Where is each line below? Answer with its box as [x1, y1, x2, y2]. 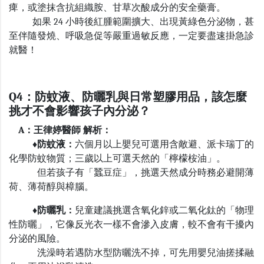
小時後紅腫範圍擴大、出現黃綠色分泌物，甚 [65, 16, 254, 28]
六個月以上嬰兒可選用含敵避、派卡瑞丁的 [75, 139, 254, 150]
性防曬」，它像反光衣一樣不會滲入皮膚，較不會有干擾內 [9, 219, 254, 230]
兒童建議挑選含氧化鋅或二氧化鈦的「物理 [75, 205, 254, 216]
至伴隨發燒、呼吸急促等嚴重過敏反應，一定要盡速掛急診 [9, 31, 254, 42]
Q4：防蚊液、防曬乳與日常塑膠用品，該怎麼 [9, 90, 247, 104]
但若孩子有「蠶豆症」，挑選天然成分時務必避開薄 [9, 167, 254, 179]
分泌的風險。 [9, 233, 65, 245]
